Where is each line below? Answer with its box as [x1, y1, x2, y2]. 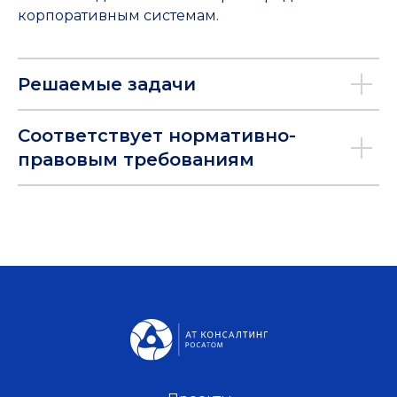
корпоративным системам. [18, 7, 219, 24]
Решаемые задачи [18, 74, 196, 95]
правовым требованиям [18, 149, 254, 170]
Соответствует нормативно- [18, 125, 296, 146]
